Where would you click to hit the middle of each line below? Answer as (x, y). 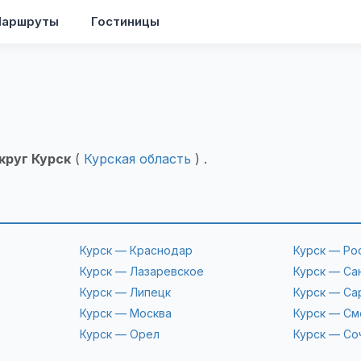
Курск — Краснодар (136, 250)
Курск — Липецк (125, 292)
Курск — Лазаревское (141, 271)
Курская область (137, 159)
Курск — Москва (125, 313)
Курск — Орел (119, 334)
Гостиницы (125, 21)
